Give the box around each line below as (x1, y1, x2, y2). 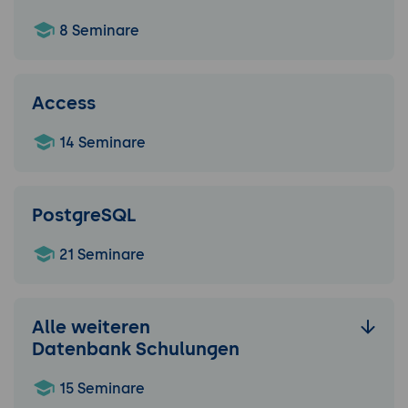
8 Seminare (56, 22, 139, 40)
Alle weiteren (32, 316, 150, 339)
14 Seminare (56, 134, 146, 152)
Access (32, 92, 96, 115)
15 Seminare (56, 380, 145, 398)
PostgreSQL (32, 204, 137, 227)
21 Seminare (56, 246, 145, 264)
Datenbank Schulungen (32, 338, 240, 361)
